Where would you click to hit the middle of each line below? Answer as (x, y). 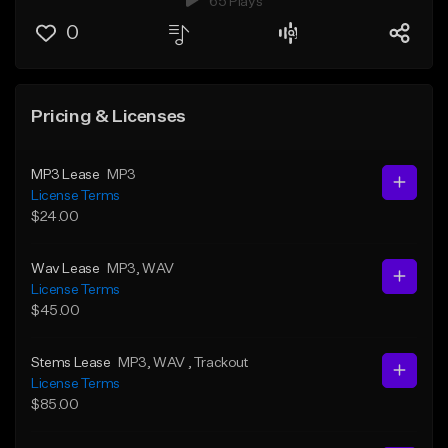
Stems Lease (71, 362)
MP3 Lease (65, 174)
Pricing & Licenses (108, 116)
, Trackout (218, 362)
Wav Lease (65, 268)
